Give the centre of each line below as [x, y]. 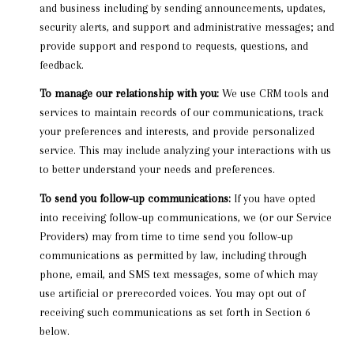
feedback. [61, 64]
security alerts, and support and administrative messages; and [186, 26]
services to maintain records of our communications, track [181, 113]
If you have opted [273, 198]
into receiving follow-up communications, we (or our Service [185, 217]
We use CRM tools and [273, 94]
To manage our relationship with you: [129, 94]
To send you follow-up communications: [135, 198]
